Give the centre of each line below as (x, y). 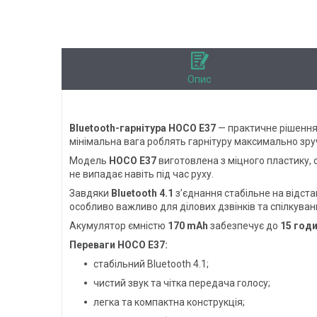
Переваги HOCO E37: (119, 244)
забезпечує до (244, 225)
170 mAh (188, 225)
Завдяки (90, 193)
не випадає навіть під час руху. (142, 174)
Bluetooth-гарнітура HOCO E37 (143, 128)
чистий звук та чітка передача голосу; (182, 283)
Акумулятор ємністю (119, 225)
